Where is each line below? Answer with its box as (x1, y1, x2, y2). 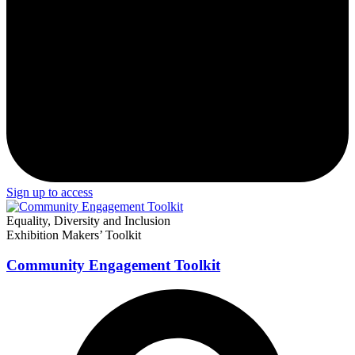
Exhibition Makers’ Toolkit (6, 227, 141, 242)
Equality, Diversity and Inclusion (6, 213, 170, 227)
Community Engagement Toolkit (6, 257, 220, 274)
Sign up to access (6, 185, 93, 199)
